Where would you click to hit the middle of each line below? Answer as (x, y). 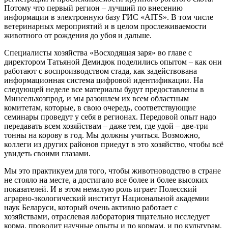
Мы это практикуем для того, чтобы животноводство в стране (112, 170)
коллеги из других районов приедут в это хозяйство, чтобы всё (114, 144)
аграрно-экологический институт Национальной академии (107, 198)
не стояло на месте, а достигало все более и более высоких (106, 180)
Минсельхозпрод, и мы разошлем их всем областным (96, 98)
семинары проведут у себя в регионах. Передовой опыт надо (110, 117)
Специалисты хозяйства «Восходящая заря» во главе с (98, 52)
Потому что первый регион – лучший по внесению (93, 8)
